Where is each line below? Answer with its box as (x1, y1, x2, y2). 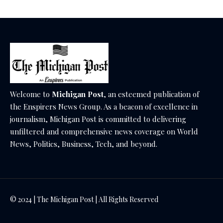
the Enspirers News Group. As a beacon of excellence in (10, 102, 198, 112)
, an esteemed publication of (104, 89, 199, 100)
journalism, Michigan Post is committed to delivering (10, 114, 186, 124)
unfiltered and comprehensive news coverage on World (10, 126, 198, 137)
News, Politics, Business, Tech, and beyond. (10, 139, 157, 149)
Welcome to (10, 89, 52, 100)
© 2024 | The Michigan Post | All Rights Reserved (10, 195, 158, 205)
